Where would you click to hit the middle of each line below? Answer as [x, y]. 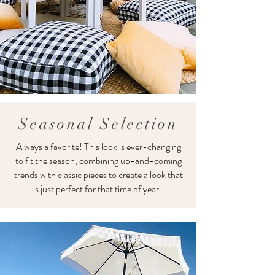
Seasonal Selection [98, 124]
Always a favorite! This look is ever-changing [98, 146]
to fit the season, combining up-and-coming [98, 161]
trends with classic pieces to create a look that [98, 175]
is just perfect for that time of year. [98, 189]
